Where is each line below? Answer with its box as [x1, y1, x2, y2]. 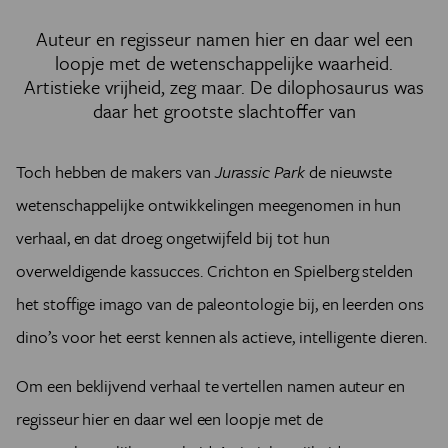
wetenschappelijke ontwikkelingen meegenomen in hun [16, 192, 402, 217]
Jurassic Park [214, 159, 309, 184]
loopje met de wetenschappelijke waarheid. [55, 49, 393, 76]
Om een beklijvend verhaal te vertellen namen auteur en [16, 373, 406, 398]
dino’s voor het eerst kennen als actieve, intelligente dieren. [16, 324, 431, 349]
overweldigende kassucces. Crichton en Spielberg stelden [16, 258, 414, 283]
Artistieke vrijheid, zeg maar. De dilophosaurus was [24, 73, 424, 100]
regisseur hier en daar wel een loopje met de [16, 406, 323, 431]
